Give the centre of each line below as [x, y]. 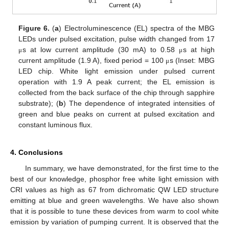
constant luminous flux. [56, 124]
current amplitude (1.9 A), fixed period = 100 [92, 60]
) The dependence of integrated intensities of [139, 103]
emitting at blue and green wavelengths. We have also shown [114, 200]
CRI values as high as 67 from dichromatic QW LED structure [114, 189]
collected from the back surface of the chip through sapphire [117, 92]
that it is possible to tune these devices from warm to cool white [114, 211]
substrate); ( [39, 103]
